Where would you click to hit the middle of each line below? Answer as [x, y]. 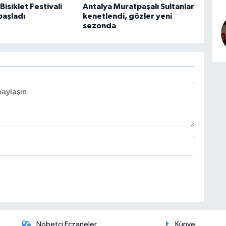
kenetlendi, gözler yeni [127, 16]
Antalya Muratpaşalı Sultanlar [138, 6]
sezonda [99, 25]
